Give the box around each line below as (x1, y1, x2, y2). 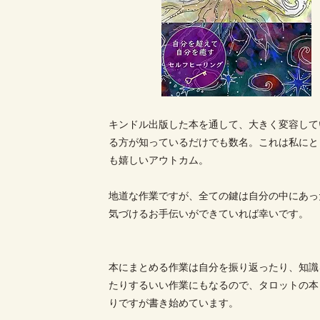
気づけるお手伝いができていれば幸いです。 (109, 206, 309, 220)
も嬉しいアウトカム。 (109, 153, 209, 166)
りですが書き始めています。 (109, 296, 239, 309)
